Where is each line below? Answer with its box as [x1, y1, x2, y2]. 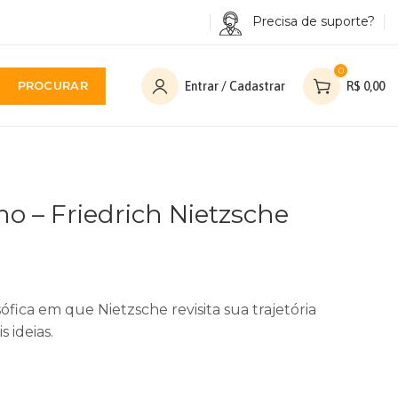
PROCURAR [17, 78, 88, 92]
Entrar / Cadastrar [185, 78, 285, 93]
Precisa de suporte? [252, 13, 375, 30]
